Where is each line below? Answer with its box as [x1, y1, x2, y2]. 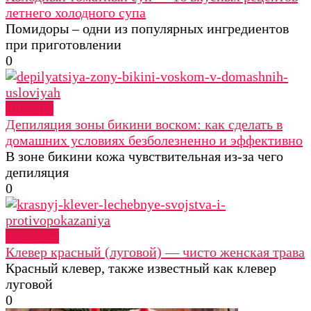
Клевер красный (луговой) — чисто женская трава [6, 244, 305, 260]
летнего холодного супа [6, 4, 146, 20]
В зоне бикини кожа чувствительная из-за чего [6, 148, 283, 164]
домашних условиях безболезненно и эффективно [6, 132, 303, 148]
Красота [6, 100, 53, 116]
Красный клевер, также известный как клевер [6, 260, 276, 276]
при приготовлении [6, 36, 121, 52]
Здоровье [6, 228, 59, 244]
